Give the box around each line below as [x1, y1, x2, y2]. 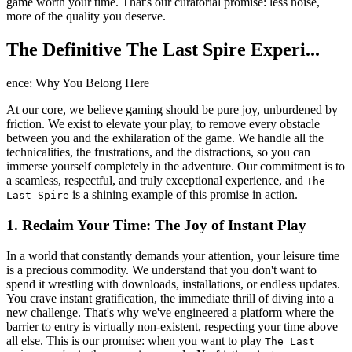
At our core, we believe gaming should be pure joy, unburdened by [6, 103, 338, 117]
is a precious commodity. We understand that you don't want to [6, 262, 317, 277]
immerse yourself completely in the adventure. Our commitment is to [6, 159, 345, 174]
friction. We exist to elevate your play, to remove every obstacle [6, 117, 320, 131]
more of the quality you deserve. [6, 9, 166, 24]
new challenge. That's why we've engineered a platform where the [6, 305, 334, 319]
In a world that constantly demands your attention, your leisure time [6, 248, 339, 262]
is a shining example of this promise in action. [69, 188, 298, 202]
